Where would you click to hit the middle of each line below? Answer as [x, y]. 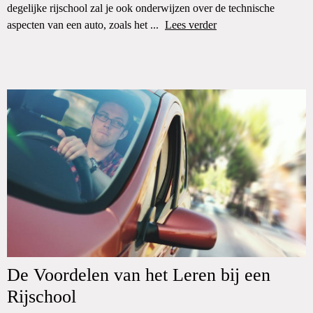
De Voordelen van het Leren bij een [139, 275]
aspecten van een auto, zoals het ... [84, 25]
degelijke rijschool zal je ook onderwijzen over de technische [141, 8]
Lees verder [191, 25]
